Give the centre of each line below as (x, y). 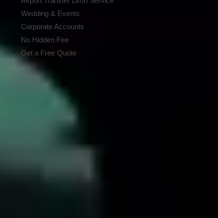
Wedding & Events (51, 14)
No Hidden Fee (45, 40)
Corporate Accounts (53, 27)
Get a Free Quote (49, 53)
